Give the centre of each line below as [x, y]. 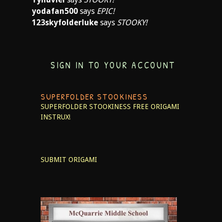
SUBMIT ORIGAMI [69, 160]
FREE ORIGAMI [156, 107]
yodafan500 [55, 11]
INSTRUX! [55, 117]
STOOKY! [132, 23]
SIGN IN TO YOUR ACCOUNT [113, 65]
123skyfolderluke [65, 23]
